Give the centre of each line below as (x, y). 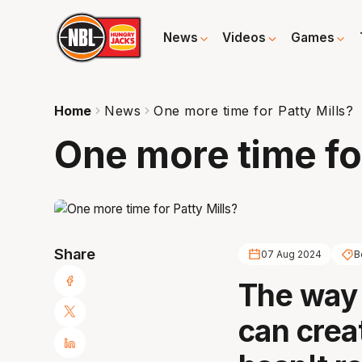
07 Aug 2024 (291, 255)
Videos (244, 38)
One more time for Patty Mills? (254, 110)
